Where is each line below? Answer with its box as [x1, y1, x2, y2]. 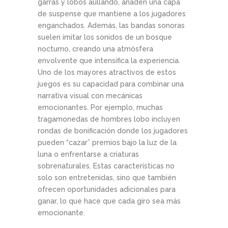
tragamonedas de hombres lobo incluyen [38, 115, 180, 124]
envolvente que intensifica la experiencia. [38, 56, 180, 65]
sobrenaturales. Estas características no [38, 162, 175, 170]
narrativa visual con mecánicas [38, 92, 142, 100]
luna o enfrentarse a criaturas [38, 150, 139, 159]
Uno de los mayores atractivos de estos [38, 68, 176, 77]
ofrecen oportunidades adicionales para [38, 185, 176, 194]
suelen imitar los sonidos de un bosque [38, 33, 172, 42]
